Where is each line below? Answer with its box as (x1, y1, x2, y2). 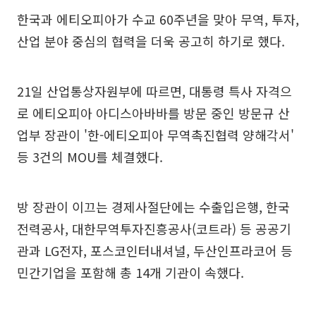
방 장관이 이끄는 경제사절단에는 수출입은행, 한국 (17, 197, 290, 216)
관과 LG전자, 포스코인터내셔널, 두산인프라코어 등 (17, 241, 293, 260)
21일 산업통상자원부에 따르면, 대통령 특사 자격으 (17, 81, 292, 100)
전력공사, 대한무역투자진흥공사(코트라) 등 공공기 (17, 219, 291, 238)
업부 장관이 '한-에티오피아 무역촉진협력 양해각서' (17, 125, 294, 144)
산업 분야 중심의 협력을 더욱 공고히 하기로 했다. (17, 31, 285, 50)
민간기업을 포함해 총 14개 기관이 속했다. (17, 262, 244, 281)
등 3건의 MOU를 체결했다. (17, 147, 163, 166)
